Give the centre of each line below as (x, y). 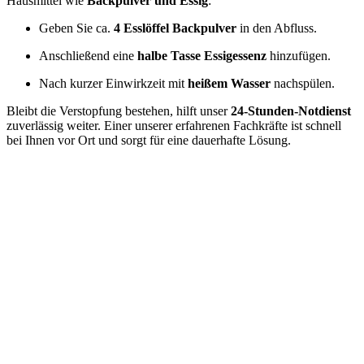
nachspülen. (303, 84)
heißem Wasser (229, 84)
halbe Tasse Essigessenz (202, 56)
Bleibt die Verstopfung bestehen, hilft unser (119, 111)
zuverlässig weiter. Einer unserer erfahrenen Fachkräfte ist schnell (174, 126)
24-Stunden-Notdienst (291, 111)
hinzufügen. (299, 56)
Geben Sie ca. (76, 28)
